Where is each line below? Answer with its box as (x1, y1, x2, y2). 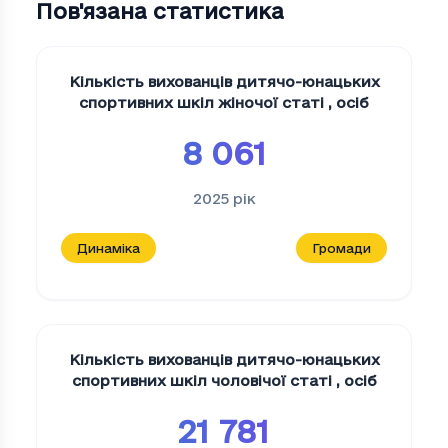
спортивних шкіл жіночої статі (79, 94, 328, 112)
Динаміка (77, 241, 140, 256)
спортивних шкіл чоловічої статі (71, 372, 336, 390)
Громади (312, 241, 371, 256)
